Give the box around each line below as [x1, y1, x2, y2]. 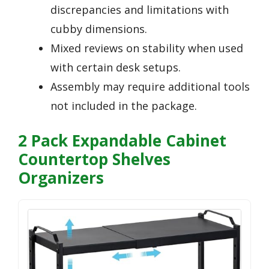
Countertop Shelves [18, 148, 171, 171]
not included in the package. [50, 98, 197, 113]
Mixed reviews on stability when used [50, 41, 243, 56]
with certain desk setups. [50, 60, 181, 75]
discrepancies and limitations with [50, 2, 229, 17]
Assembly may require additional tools [50, 79, 250, 94]
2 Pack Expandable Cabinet [18, 130, 226, 152]
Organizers [18, 167, 104, 189]
